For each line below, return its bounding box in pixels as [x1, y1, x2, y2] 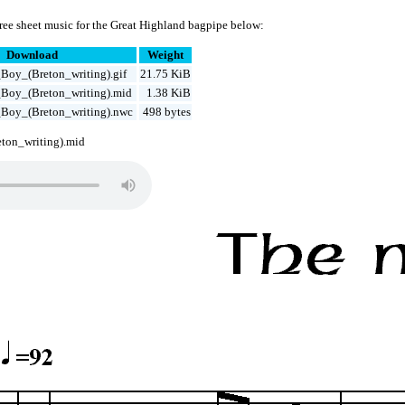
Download [5, 48, 58, 62]
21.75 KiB [140, 67, 192, 81]
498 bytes [143, 105, 192, 119]
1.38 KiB [146, 86, 192, 100]
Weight [147, 48, 184, 62]
